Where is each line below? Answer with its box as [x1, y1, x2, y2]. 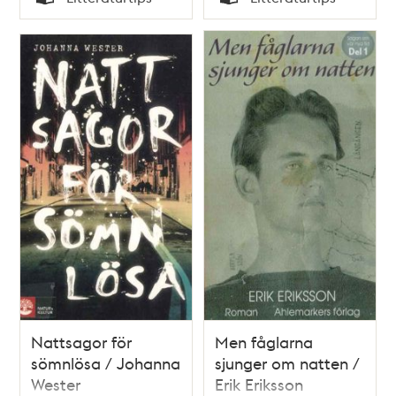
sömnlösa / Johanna [31, 352, 181, 373]
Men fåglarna [215, 331, 313, 352]
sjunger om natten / [215, 352, 360, 373]
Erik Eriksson [215, 373, 303, 394]
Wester [31, 373, 81, 394]
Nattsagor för [31, 331, 133, 352]
